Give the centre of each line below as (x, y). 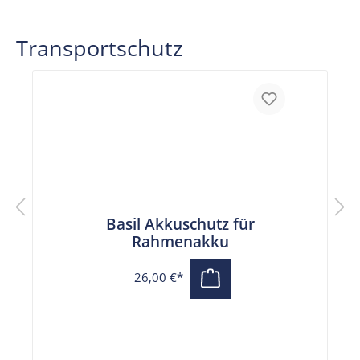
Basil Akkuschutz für (180, 224)
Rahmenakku (180, 241)
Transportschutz (100, 47)
